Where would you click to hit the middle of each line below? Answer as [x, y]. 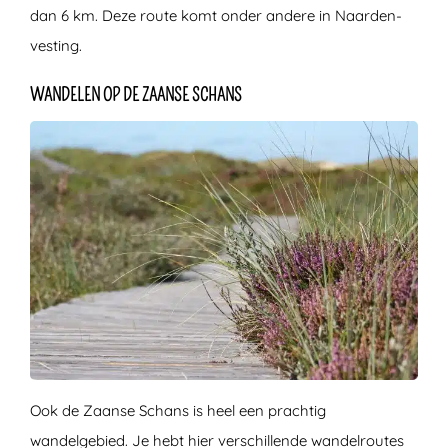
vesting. [56, 45]
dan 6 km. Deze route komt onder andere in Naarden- [216, 15]
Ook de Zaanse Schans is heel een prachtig [178, 410]
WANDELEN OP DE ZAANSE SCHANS [136, 94]
